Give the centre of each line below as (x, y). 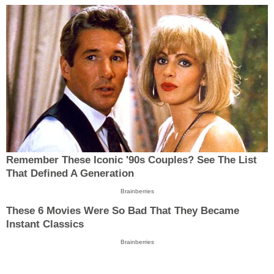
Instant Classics (45, 224)
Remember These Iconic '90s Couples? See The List (131, 160)
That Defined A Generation (70, 173)
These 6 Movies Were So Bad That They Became (123, 211)
